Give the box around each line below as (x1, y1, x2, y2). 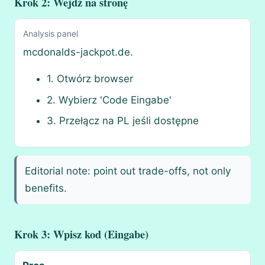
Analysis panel (23, 28, 79, 38)
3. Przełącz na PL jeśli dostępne (47, 115, 199, 127)
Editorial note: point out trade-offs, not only (25, 165, 231, 177)
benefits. (25, 182, 67, 195)
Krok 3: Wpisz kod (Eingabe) (14, 226, 148, 243)
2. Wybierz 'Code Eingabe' (47, 93, 172, 106)
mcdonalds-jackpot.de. (23, 46, 134, 59)
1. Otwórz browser (47, 73, 134, 85)
